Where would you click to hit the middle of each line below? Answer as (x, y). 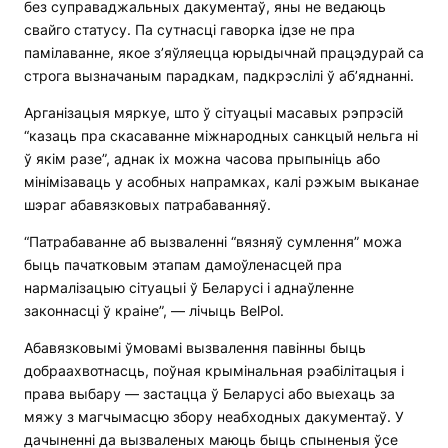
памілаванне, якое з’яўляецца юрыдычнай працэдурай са (224, 53)
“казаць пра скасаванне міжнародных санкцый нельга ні (221, 136)
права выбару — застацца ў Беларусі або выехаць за (209, 394)
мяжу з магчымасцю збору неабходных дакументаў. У (214, 417)
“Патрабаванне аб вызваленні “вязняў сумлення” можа (213, 242)
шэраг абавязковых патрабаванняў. (147, 205)
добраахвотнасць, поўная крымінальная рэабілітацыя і (214, 371)
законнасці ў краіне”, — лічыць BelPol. (154, 311)
